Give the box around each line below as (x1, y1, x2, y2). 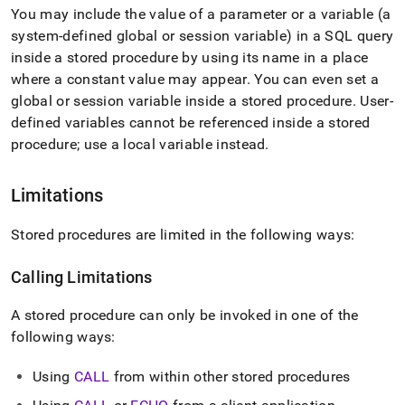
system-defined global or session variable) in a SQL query (11, 27, 394, 44)
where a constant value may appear (11, 71, 247, 88)
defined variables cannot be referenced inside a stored (11, 114, 371, 131)
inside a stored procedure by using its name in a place (11, 49, 369, 66)
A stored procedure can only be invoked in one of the (11, 306, 359, 324)
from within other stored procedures (109, 368, 351, 385)
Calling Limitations (11, 268, 153, 287)
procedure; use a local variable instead (11, 136, 266, 153)
